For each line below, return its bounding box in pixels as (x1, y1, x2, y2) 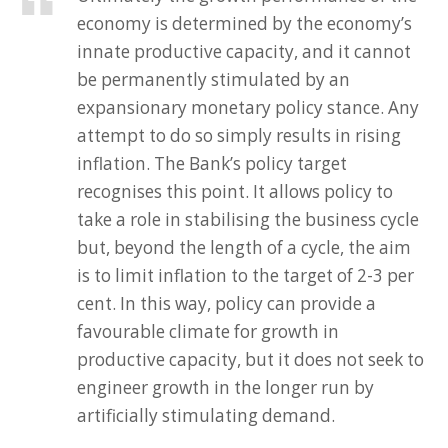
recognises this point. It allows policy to (77, 180, 394, 203)
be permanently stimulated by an (77, 68, 351, 91)
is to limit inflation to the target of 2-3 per (77, 264, 415, 287)
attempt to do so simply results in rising (77, 124, 402, 147)
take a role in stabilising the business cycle (77, 208, 420, 231)
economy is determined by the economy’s (77, 12, 413, 35)
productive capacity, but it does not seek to (77, 348, 425, 371)
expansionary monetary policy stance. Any (77, 96, 420, 119)
